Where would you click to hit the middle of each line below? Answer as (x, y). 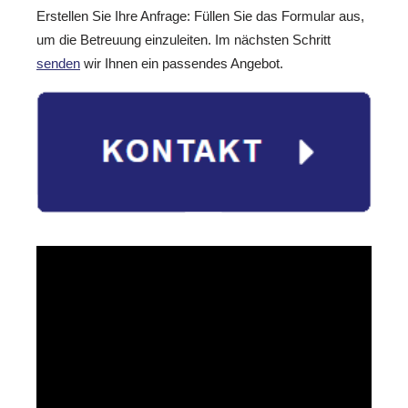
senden (58, 64)
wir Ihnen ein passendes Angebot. (182, 64)
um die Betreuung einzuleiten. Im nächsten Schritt (184, 40)
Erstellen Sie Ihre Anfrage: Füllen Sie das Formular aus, (200, 16)
